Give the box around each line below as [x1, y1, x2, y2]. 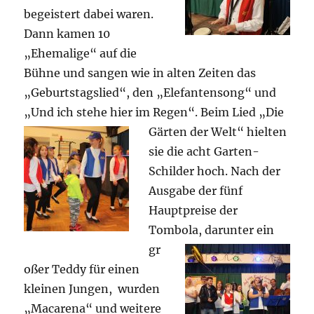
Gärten [149, 124, 191, 139]
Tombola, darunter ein [149, 222, 275, 237]
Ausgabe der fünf [149, 183, 243, 198]
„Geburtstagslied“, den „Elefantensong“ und [24, 85, 277, 100]
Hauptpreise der [149, 203, 238, 217]
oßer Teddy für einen [24, 261, 140, 276]
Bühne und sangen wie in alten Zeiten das [24, 65, 257, 80]
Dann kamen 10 [24, 26, 111, 41]
